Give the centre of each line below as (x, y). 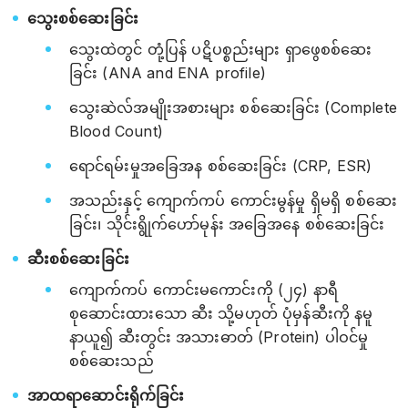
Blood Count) (116, 131)
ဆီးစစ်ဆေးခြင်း (78, 259)
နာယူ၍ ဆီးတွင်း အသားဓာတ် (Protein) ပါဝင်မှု (219, 337)
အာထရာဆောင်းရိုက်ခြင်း (106, 395)
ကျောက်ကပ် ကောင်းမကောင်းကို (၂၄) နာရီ (204, 290)
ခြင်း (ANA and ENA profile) (168, 73)
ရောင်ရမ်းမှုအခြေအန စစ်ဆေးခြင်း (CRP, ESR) (221, 166)
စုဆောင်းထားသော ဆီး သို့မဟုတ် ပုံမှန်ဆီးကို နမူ (221, 313)
